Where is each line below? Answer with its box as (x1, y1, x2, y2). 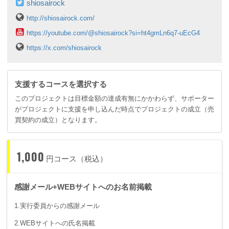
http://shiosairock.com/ (27, 14, 95, 22)
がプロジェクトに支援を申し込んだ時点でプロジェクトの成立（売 (15, 105, 214, 113)
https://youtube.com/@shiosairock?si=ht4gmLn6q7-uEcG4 (27, 29, 200, 37)
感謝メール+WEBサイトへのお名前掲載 (14, 182, 152, 192)
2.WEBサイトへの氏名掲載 (14, 219, 95, 227)
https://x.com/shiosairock (27, 44, 102, 52)
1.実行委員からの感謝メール (14, 202, 100, 210)
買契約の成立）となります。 (15, 116, 101, 124)
